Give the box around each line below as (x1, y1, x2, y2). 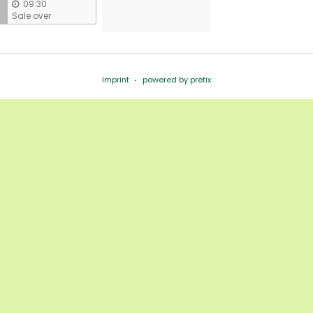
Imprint (101, 73, 129, 85)
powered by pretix (143, 73, 212, 85)
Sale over (11, 9, 51, 22)
